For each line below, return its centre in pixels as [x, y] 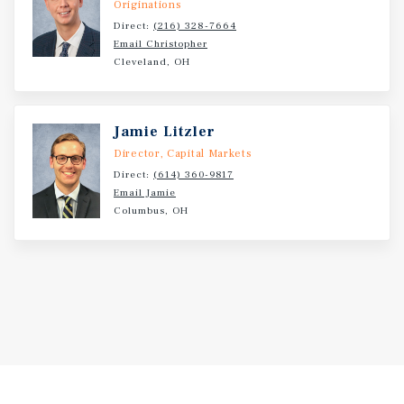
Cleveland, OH [152, 62]
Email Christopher [161, 44]
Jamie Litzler [165, 132]
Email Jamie [145, 193]
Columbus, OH [151, 211]
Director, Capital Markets [183, 154]
